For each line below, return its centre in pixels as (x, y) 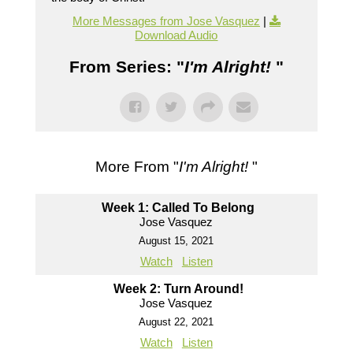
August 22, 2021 (176, 322)
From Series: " (126, 67)
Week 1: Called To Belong (178, 208)
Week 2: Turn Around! (178, 289)
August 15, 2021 (176, 241)
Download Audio (176, 35)
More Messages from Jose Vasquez (166, 21)
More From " (137, 167)
